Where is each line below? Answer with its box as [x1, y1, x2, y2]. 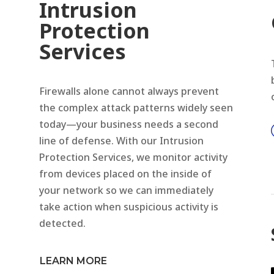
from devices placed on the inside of [39, 166, 212, 180]
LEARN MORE [40, 255, 108, 267]
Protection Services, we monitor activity [39, 150, 228, 164]
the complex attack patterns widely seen [39, 100, 234, 114]
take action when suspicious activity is [39, 199, 219, 213]
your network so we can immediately [39, 183, 214, 197]
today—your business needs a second [39, 117, 219, 131]
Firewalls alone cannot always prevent [39, 84, 220, 98]
